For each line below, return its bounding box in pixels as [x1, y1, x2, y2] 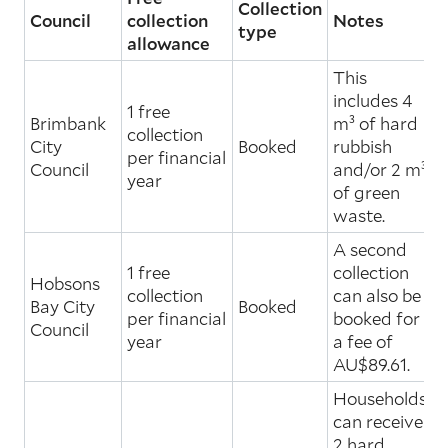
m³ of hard [333, 111, 418, 135]
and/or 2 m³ [333, 157, 427, 181]
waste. [333, 203, 385, 227]
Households [333, 386, 427, 410]
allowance [127, 31, 210, 55]
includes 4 [333, 88, 413, 112]
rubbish [333, 134, 392, 158]
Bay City [30, 294, 95, 318]
